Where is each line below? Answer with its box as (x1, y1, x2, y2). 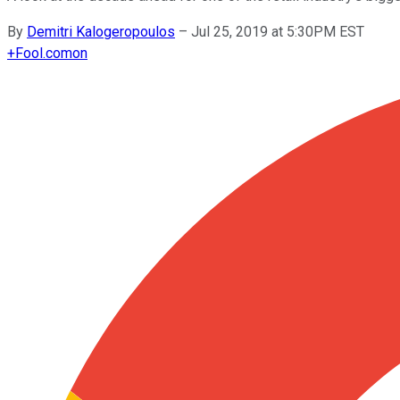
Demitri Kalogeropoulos (27, 22, 175, 40)
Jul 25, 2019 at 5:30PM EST (191, 22, 364, 40)
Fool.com (15, 44, 72, 62)
